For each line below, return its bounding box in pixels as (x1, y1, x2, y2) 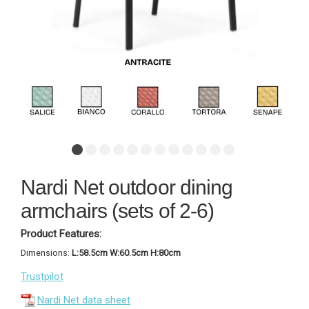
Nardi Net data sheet (37, 294, 130, 307)
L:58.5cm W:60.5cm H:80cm (72, 248, 181, 259)
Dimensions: (21, 248, 72, 259)
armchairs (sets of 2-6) (21, 199, 215, 222)
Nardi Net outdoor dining (21, 175, 233, 199)
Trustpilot (21, 270, 63, 283)
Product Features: (21, 227, 101, 240)
